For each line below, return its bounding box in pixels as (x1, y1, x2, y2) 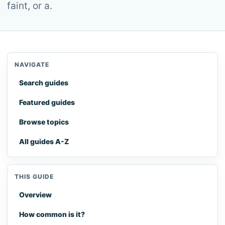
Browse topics (19, 118, 69, 126)
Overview (19, 190, 52, 199)
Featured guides (19, 98, 75, 106)
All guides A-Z (19, 137, 69, 146)
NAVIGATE (15, 61, 49, 68)
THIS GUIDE (15, 173, 54, 180)
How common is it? (19, 210, 85, 218)
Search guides (19, 78, 68, 87)
